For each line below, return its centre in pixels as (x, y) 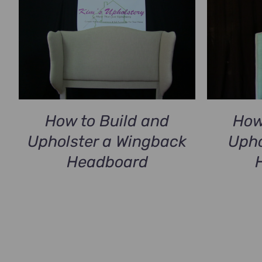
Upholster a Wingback (107, 141)
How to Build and (107, 121)
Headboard (107, 162)
